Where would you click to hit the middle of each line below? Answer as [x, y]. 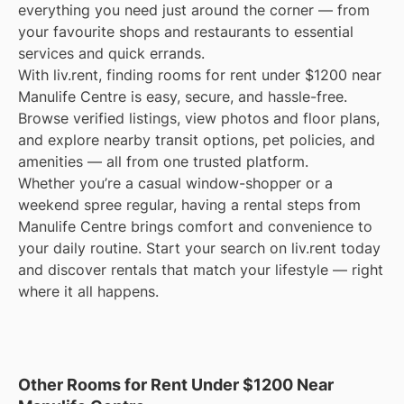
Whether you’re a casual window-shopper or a [175, 184]
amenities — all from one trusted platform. [163, 162]
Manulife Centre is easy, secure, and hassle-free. [183, 97]
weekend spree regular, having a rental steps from [189, 205]
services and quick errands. [111, 54]
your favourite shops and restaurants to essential [186, 32]
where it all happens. [88, 292]
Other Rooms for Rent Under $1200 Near [176, 385]
